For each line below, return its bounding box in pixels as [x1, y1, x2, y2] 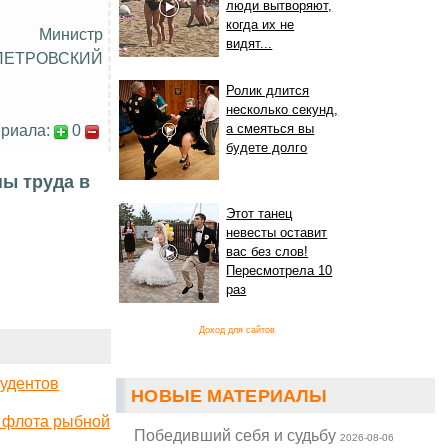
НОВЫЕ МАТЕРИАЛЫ [131, 386, 328, 407]
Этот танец [226, 206, 293, 222]
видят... [226, 36, 273, 52]
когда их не [226, 17, 295, 33]
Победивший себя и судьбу [134, 426, 341, 445]
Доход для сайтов [199, 325, 276, 336]
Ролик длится [226, 83, 310, 99]
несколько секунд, [226, 102, 339, 118]
